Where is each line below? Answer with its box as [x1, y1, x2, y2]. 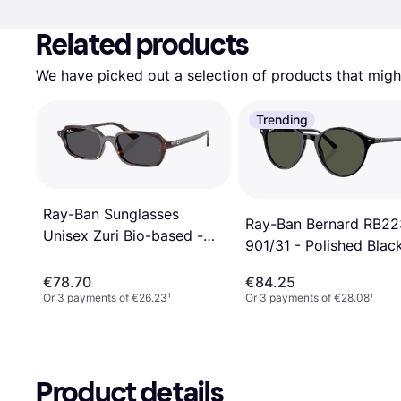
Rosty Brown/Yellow [43, 248, 179, 267]
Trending [256, 112, 308, 127]
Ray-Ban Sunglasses [43, 205, 179, 224]
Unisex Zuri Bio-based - [43, 226, 203, 245]
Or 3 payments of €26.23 [43, 290, 167, 304]
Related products [36, 28, 250, 62]
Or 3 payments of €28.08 [245, 290, 370, 304]
